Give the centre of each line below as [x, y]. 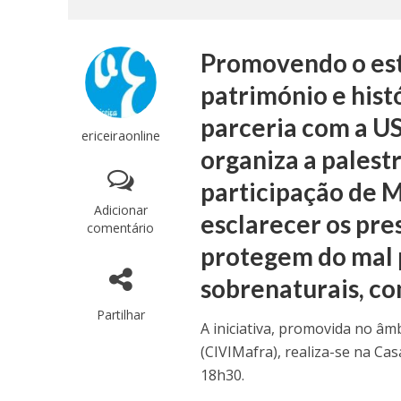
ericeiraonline [120, 135]
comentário [121, 228]
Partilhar [120, 315]
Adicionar [120, 210]
